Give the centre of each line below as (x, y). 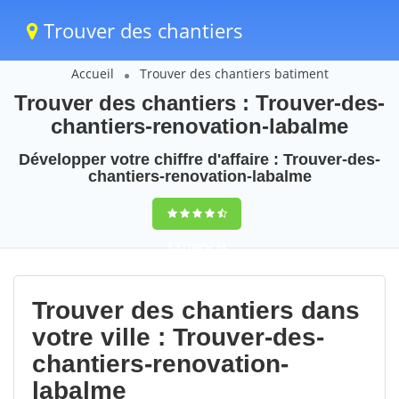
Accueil (92, 73)
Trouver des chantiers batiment (234, 73)
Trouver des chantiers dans (196, 310)
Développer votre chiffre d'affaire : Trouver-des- (199, 159)
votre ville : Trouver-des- (178, 337)
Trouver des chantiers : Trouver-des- (199, 103)
